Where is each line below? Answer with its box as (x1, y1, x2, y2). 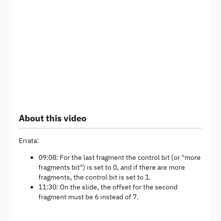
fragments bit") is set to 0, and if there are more (38, 163, 185, 172)
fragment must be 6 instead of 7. (38, 192, 139, 202)
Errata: (19, 136, 39, 146)
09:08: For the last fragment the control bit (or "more (38, 153, 201, 162)
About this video (19, 112, 86, 124)
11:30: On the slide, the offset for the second (38, 183, 178, 192)
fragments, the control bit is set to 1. (38, 173, 151, 182)
